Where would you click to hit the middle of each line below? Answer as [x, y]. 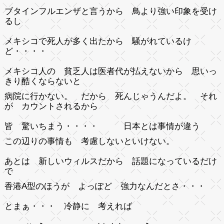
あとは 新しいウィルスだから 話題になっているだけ [110, 161]
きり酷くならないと [42, 81]
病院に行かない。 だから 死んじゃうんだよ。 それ [110, 96]
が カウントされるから [51, 106]
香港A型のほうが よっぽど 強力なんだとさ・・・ [105, 186]
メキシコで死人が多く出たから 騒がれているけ [98, 41]
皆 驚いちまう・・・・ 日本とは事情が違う [102, 126]
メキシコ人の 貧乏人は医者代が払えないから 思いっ [110, 71]
